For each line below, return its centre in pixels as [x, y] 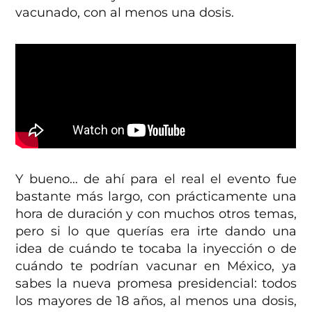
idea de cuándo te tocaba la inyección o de [156, 249]
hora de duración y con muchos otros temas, [156, 214]
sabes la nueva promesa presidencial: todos [156, 284]
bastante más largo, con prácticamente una [156, 197]
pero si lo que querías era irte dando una [156, 232]
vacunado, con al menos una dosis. [125, 13]
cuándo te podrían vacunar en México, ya [156, 266]
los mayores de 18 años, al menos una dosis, [156, 301]
